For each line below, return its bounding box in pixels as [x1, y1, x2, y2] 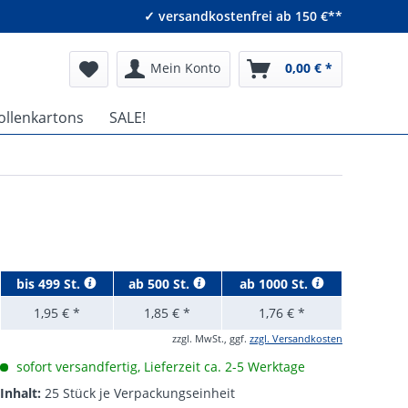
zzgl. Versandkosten [249, 331, 342, 345]
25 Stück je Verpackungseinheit [44, 384, 235, 402]
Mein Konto [150, 59, 220, 76]
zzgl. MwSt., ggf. [171, 331, 250, 345]
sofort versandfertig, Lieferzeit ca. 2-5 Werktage [12, 358, 305, 375]
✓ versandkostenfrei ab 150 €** [144, 7, 342, 25]
